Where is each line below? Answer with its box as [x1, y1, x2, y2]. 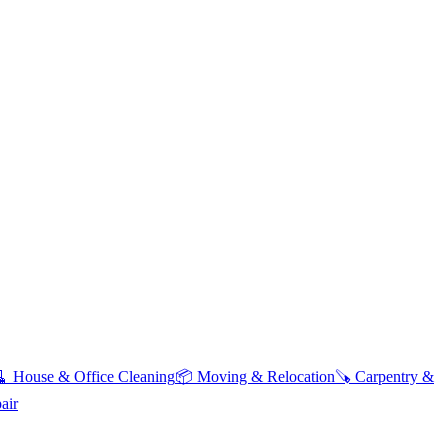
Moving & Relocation [197, 368, 335, 386]
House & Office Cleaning [13, 368, 175, 386]
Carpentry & [355, 368, 434, 386]
